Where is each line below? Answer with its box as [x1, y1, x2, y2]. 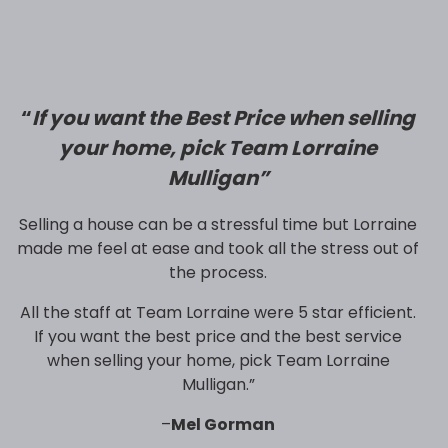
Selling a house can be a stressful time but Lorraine [19, 212, 417, 236]
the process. [169, 260, 267, 284]
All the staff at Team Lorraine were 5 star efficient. [20, 300, 416, 324]
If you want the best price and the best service [34, 324, 402, 348]
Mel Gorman [171, 412, 275, 436]
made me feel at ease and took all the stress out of [17, 236, 419, 260]
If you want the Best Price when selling [32, 103, 415, 132]
